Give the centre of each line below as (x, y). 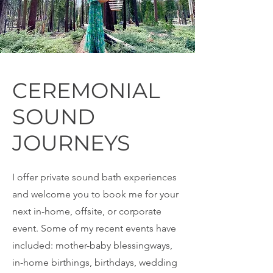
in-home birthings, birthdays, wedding (95, 262)
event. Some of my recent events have (94, 228)
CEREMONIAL (86, 90)
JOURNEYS (71, 143)
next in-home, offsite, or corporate (87, 211)
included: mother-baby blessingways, (92, 245)
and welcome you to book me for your (95, 194)
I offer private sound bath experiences (94, 177)
